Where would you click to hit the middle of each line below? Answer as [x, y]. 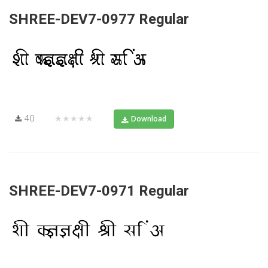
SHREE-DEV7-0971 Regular [99, 191]
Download [149, 118]
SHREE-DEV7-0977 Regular [99, 19]
